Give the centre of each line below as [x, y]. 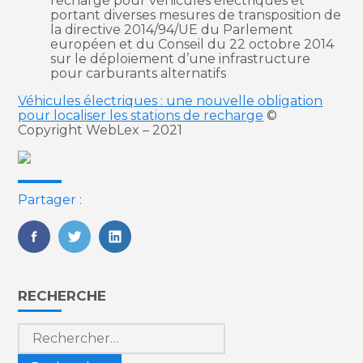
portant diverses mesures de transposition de [196, 15]
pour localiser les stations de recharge [141, 115]
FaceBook [65, 252]
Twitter [96, 252]
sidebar [48, 306]
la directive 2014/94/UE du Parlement [172, 29]
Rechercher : [59, 329]
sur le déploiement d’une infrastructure [181, 58]
